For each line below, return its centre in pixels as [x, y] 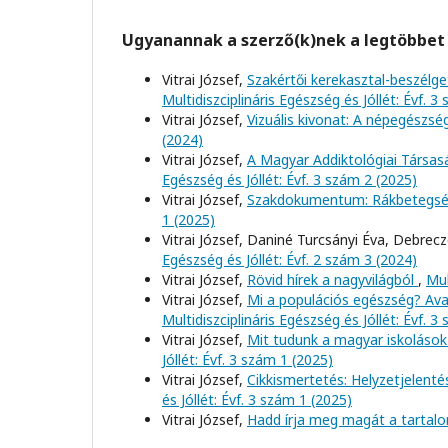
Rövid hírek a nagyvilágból [332, 279]
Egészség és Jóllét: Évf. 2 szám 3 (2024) [289, 259]
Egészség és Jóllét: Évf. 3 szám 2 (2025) [289, 179]
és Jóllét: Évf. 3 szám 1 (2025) [257, 399]
